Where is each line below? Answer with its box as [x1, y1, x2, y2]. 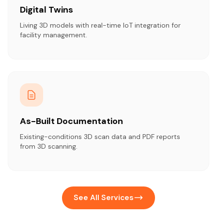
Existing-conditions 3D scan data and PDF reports [20, 132, 180, 141]
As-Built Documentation [20, 115, 123, 127]
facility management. [20, 30, 87, 39]
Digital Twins [20, 3, 73, 15]
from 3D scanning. [20, 141, 77, 151]
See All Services [74, 192, 134, 202]
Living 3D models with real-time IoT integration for [20, 20, 181, 30]
